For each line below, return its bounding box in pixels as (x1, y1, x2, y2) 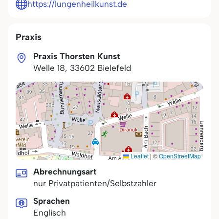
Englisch (33, 208, 66, 218)
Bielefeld (97, 63, 131, 73)
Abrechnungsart (33, 167, 96, 176)
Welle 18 (33, 63, 65, 73)
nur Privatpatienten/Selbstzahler (33, 178, 156, 188)
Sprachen (33, 196, 70, 206)
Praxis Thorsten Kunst (33, 51, 120, 61)
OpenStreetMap (159, 152, 201, 160)
